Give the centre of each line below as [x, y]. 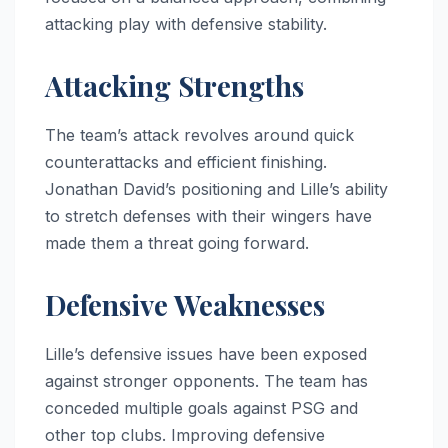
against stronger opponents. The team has [206, 380]
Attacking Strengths [174, 85]
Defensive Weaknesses [185, 304]
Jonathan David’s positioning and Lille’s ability [216, 188]
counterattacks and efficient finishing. [186, 161]
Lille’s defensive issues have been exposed [206, 353]
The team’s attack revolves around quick [199, 134]
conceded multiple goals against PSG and [201, 407]
